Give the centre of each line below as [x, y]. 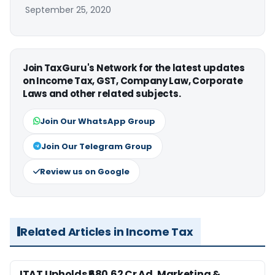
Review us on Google [85, 171]
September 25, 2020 [68, 10]
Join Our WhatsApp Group [98, 121]
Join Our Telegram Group [97, 146]
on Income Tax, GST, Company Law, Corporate [133, 80]
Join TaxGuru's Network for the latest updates [134, 68]
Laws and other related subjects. [102, 93]
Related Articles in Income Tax [107, 231]
